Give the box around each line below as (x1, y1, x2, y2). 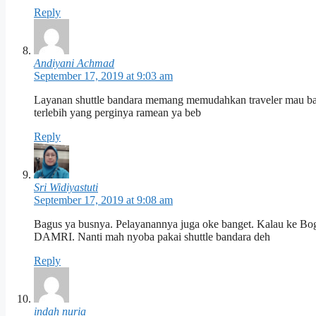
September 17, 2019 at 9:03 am (34, 70, 173, 83)
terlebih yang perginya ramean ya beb (34, 107, 201, 119)
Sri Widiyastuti (34, 181, 98, 194)
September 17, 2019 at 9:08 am (34, 194, 173, 207)
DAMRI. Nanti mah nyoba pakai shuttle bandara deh (34, 231, 270, 243)
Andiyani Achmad (34, 57, 114, 70)
